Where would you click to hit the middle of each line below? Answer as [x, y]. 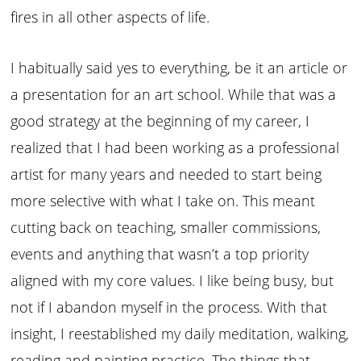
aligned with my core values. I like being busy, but [172, 280]
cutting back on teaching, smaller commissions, [166, 227]
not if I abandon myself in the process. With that [169, 307]
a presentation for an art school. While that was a [174, 94]
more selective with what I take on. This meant [163, 200]
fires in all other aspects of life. [112, 17]
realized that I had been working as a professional [175, 147]
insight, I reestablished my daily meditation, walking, [180, 333]
